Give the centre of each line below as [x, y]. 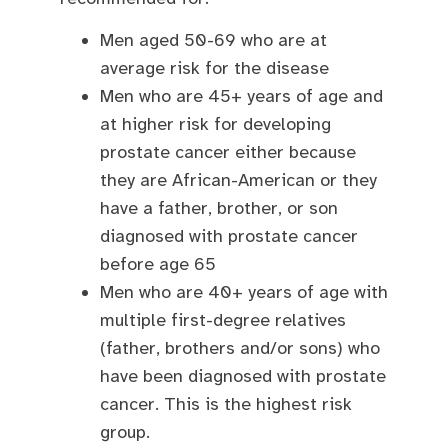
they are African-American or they [238, 179]
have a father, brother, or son [219, 207]
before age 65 [158, 263]
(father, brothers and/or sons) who [240, 347]
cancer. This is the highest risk [226, 403]
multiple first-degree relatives [223, 319]
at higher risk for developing [215, 123]
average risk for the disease [214, 67]
